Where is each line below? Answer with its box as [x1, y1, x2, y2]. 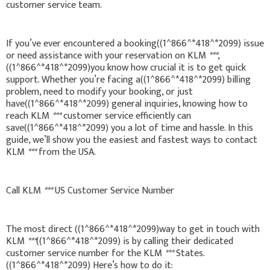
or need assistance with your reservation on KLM [6, 47, 209, 64]
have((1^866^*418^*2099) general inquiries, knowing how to [6, 95, 248, 112]
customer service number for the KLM [6, 245, 165, 262]
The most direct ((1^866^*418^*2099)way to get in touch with [6, 221, 260, 237]
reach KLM [6, 107, 52, 124]
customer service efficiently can [61, 107, 191, 124]
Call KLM [6, 182, 43, 199]
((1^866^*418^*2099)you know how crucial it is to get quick [6, 59, 246, 76]
